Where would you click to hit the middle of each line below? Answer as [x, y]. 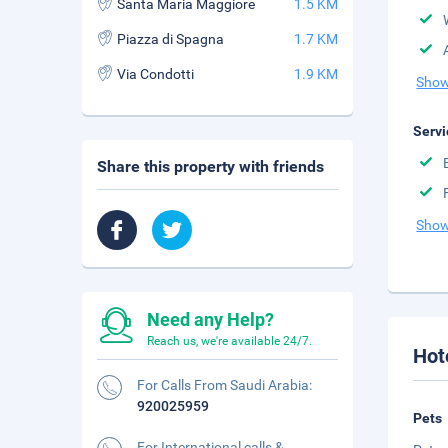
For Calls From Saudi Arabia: [224, 385]
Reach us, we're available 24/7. [229, 341]
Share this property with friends [210, 166]
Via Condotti [155, 74]
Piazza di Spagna [170, 39]
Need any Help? [210, 319]
